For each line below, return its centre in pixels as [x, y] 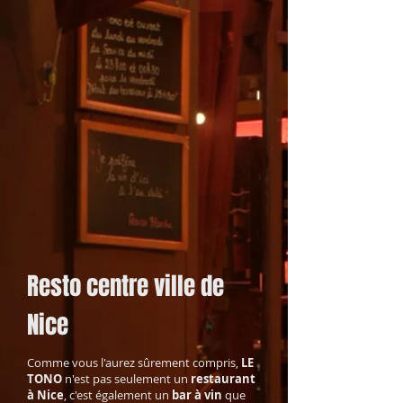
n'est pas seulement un [126, 379]
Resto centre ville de [125, 286]
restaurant [223, 379]
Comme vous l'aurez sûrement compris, [134, 363]
